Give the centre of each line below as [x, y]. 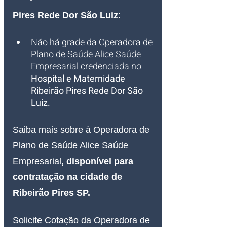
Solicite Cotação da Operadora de [83, 221]
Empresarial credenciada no [87, 67]
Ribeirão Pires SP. [51, 193]
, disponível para [99, 161]
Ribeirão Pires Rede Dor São [88, 91]
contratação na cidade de [69, 177]
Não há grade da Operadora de [93, 43]
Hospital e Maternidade [79, 79]
